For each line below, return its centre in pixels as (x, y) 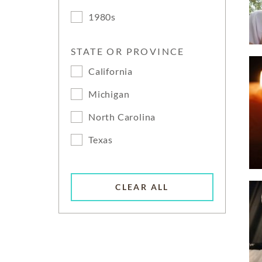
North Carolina (122, 117)
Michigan (109, 94)
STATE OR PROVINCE (128, 51)
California (111, 71)
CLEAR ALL (142, 187)
